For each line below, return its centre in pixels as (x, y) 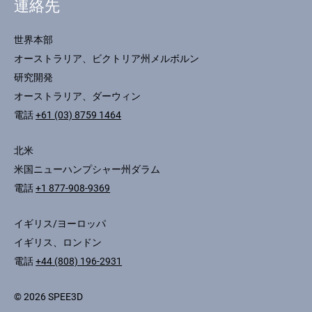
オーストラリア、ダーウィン (78, 96)
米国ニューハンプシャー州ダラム (87, 169)
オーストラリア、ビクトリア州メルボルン (107, 58)
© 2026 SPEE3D (49, 296)
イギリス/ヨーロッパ (60, 223)
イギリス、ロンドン (58, 242)
